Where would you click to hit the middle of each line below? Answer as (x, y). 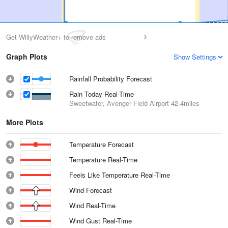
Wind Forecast (91, 190)
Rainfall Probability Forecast (111, 79)
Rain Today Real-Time (102, 94)
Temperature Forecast (102, 144)
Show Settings (195, 57)
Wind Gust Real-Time (101, 221)
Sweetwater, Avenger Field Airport (119, 103)
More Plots (25, 122)
